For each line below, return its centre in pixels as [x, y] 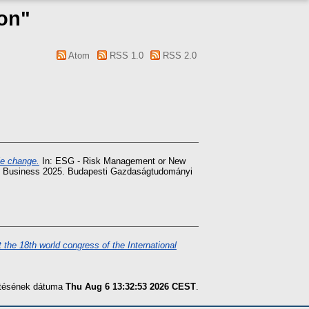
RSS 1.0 [125, 56]
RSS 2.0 [178, 56]
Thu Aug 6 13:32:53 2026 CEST [131, 287]
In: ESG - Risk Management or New [112, 161]
